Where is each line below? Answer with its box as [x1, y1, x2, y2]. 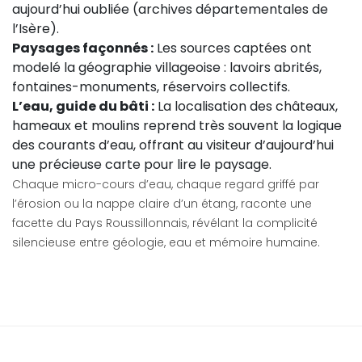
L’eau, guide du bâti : [12, 97, 154, 116]
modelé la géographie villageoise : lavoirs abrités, [12, 58, 322, 77]
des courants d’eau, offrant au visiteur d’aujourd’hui [12, 136, 334, 154]
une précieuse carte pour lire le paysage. [12, 155, 271, 174]
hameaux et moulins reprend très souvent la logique [12, 116, 342, 135]
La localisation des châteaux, [154, 97, 338, 116]
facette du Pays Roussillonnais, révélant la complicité [12, 215, 318, 231]
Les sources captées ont [154, 39, 312, 57]
